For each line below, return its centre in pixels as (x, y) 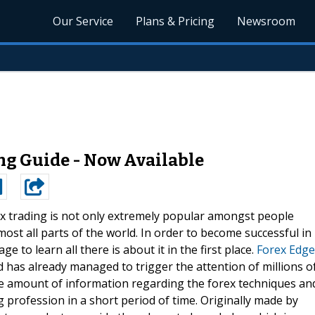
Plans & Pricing (175, 21)
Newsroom (266, 21)
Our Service (83, 21)
